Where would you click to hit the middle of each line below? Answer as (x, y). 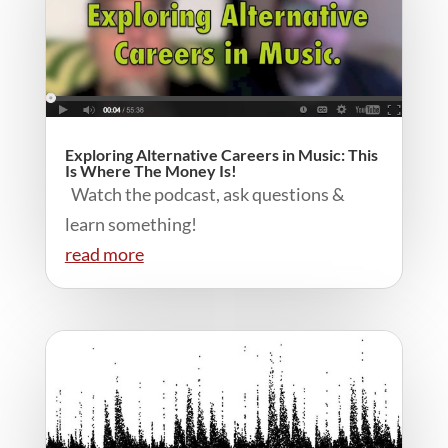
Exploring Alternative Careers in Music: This (221, 154)
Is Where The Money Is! (150, 170)
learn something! (133, 223)
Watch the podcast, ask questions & (204, 193)
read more (104, 253)
